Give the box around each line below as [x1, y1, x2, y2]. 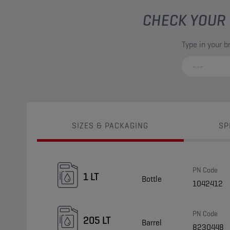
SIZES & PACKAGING [72, 120, 149, 131]
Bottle [142, 173, 162, 184]
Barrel [142, 217, 162, 228]
